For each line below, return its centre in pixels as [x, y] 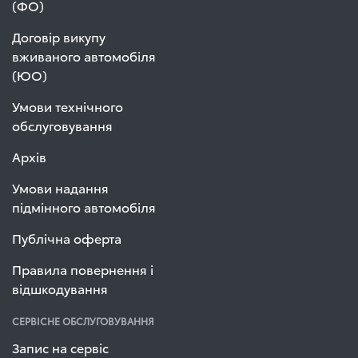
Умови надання [60, 187]
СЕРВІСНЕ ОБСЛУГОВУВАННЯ [83, 321]
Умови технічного [68, 106]
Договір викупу [59, 36]
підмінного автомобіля [84, 207]
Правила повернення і [83, 269]
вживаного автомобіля [84, 56]
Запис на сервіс [60, 347]
